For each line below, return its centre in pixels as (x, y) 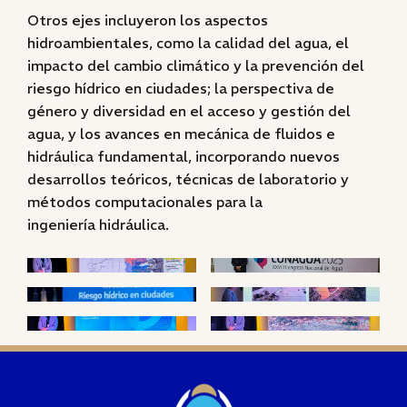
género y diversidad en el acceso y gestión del (189, 111)
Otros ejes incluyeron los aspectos (148, 20)
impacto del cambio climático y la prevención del (196, 65)
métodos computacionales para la (145, 202)
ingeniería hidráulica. (98, 224)
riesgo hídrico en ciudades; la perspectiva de (181, 88)
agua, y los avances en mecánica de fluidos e (181, 134)
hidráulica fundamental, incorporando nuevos (184, 156)
